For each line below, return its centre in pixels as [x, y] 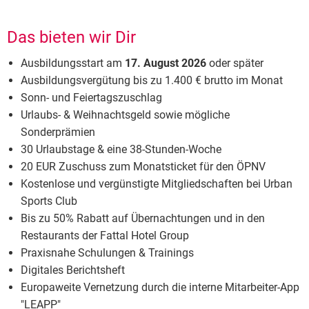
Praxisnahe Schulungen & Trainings [109, 253]
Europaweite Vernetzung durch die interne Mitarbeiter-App [160, 288]
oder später [236, 63]
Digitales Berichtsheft [73, 270]
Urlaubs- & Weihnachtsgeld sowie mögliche [125, 115]
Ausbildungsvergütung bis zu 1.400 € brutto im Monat [152, 81]
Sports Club [49, 201]
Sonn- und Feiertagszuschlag [91, 98]
